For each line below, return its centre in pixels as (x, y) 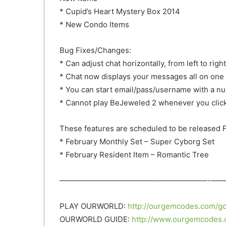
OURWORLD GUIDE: (96, 219)
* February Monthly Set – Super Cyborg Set (137, 142)
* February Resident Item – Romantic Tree (134, 155)
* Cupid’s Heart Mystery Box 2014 (120, 12)
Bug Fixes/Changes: (95, 50)
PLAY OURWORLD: (94, 206)
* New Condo (84, 25)
